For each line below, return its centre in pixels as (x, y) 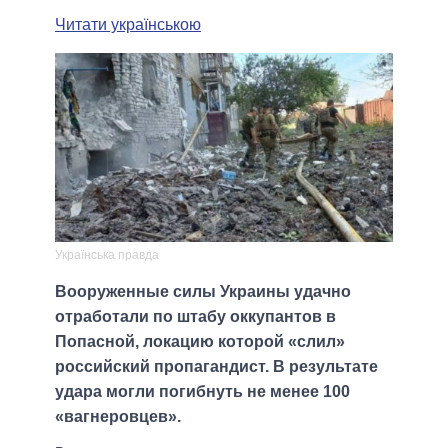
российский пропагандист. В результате (216, 367)
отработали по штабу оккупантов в (195, 317)
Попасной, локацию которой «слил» (200, 342)
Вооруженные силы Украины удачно (203, 292)
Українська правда (107, 255)
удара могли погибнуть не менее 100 (202, 392)
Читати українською (128, 24)
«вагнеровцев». (118, 417)
